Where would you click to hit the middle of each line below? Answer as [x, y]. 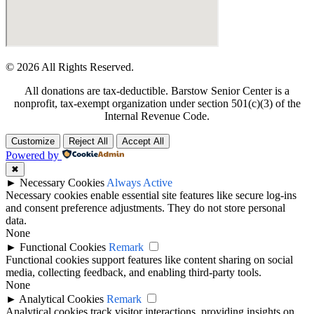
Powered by [32, 155]
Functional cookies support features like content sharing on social [149, 259]
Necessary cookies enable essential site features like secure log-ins [151, 195]
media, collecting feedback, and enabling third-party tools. [134, 272]
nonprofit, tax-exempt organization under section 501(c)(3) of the [157, 103]
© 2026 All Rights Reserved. [70, 67]
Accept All [143, 141]
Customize [33, 141]
